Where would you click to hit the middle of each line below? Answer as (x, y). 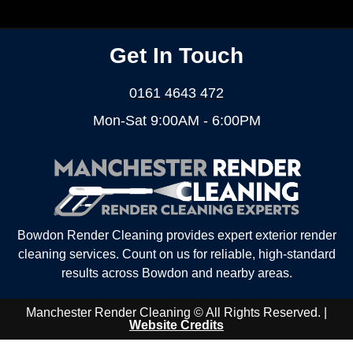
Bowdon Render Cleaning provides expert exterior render (176, 235)
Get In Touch (176, 55)
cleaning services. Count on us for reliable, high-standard (176, 254)
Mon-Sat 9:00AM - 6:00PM (176, 120)
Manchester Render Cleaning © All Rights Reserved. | (176, 312)
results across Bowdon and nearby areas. (176, 273)
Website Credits (176, 325)
